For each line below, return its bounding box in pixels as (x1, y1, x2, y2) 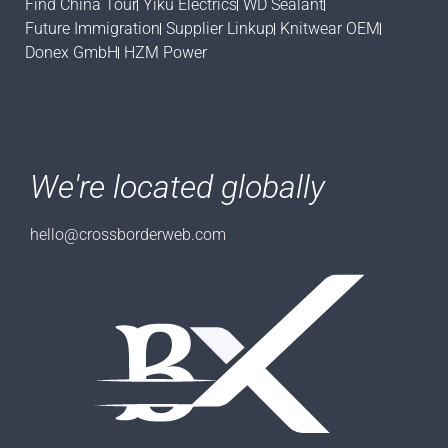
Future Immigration (25, 19, 160, 39)
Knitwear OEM (280, 19, 380, 39)
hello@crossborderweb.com (30, 225, 226, 245)
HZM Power (124, 43, 207, 63)
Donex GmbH (25, 43, 118, 63)
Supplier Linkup (166, 19, 274, 39)
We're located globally (30, 168, 325, 207)
